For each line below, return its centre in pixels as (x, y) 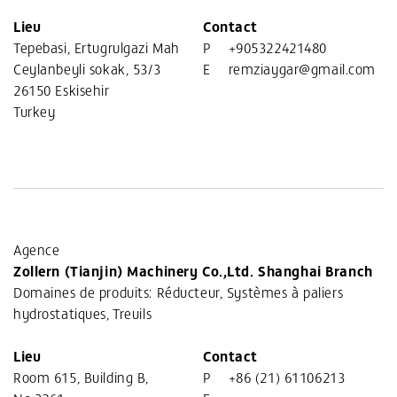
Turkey (35, 111)
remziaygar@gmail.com (302, 69)
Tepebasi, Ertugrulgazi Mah (97, 47)
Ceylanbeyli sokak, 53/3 (87, 69)
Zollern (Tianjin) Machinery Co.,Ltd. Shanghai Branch (193, 271)
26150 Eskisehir (62, 90)
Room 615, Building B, (81, 377)
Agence (37, 249)
